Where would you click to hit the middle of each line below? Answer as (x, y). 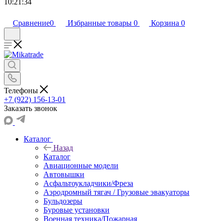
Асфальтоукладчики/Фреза (88, 183)
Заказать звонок (31, 108)
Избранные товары (100, 23)
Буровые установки (76, 210)
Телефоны (22, 90)
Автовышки (64, 174)
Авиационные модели (81, 165)
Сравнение (31, 23)
